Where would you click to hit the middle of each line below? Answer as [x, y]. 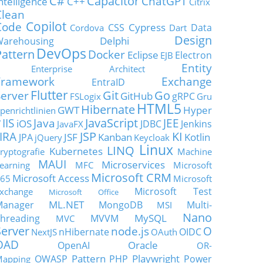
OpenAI [73, 245]
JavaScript [112, 123]
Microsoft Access [51, 178]
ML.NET [66, 204]
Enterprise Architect [88, 69]
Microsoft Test [173, 191]
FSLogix [85, 96]
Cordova [87, 28]
